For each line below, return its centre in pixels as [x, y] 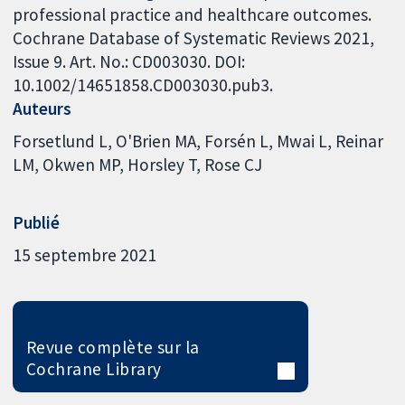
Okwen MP [81, 165]
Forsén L [237, 141]
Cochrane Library [94, 368]
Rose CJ [234, 165]
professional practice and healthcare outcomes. [193, 15]
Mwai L [302, 141]
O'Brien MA [156, 141]
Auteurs [42, 109]
